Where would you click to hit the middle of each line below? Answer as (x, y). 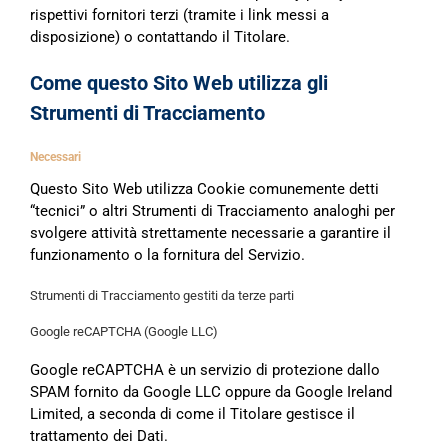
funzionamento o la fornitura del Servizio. (167, 255)
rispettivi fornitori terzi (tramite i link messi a (179, 15)
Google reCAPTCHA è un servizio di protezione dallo (205, 369)
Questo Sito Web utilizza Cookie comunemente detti (204, 189)
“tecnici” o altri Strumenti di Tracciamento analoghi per (212, 211)
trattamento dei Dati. (99, 435)
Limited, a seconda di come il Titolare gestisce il (192, 413)
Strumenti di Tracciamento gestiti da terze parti (162, 295)
